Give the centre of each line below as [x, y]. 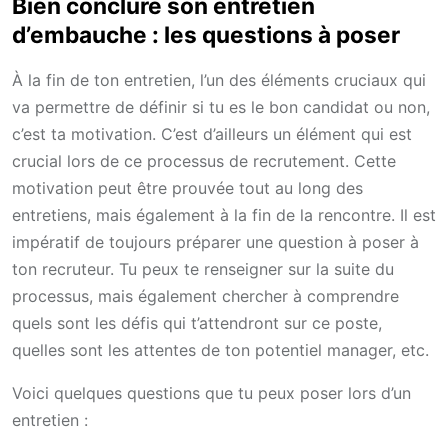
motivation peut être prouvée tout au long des [187, 188]
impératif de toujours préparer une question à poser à [215, 242]
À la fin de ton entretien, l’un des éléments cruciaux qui [219, 80]
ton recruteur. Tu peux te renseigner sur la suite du [203, 269]
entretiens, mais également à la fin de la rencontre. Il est [224, 215]
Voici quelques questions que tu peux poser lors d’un [211, 393]
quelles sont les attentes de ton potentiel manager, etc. [220, 350]
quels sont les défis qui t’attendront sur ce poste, [197, 323]
